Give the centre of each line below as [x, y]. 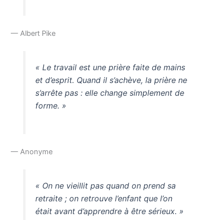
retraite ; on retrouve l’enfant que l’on [104, 199]
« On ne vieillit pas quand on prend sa [105, 186]
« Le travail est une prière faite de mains [110, 67]
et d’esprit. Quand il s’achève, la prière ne [111, 80]
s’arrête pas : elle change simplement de [110, 93]
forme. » [51, 105]
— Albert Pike [33, 33]
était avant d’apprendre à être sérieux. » [109, 211]
